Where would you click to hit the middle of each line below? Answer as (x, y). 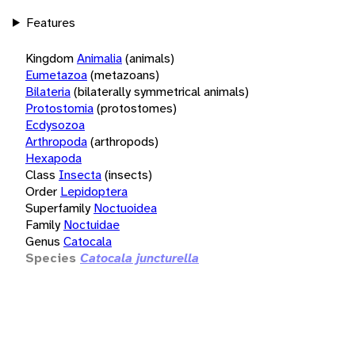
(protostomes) (137, 108)
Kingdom (50, 58)
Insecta (80, 174)
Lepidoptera (94, 191)
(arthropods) (124, 141)
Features (50, 22)
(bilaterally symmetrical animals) (161, 91)
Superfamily (58, 208)
